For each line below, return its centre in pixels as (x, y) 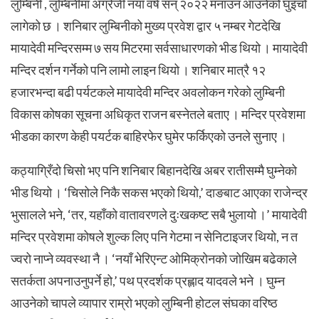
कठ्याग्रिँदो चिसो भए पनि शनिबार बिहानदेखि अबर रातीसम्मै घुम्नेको (154, 170)
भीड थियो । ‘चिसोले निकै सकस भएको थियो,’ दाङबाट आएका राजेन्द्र (159, 192)
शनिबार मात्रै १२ (229, 69)
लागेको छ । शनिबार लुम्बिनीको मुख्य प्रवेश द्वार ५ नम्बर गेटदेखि (146, 25)
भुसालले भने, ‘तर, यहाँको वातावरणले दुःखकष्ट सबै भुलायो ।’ (141, 214)
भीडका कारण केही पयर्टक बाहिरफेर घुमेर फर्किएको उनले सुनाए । (149, 136)
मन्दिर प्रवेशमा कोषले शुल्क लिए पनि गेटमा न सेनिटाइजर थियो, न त (154, 236)
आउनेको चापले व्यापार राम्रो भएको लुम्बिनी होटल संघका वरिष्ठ (144, 302)
